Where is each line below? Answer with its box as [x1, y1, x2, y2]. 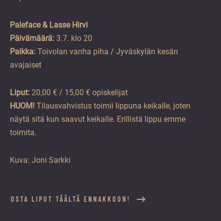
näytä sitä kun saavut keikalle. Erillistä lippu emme [10, 114, 185, 124]
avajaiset [10, 60, 41, 70]
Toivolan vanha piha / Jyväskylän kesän [36, 47, 178, 57]
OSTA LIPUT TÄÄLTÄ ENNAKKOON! [11, 195, 134, 204]
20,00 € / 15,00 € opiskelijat [32, 88, 128, 98]
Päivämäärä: [10, 34, 54, 43]
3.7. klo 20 [54, 34, 92, 43]
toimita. [10, 128, 37, 138]
